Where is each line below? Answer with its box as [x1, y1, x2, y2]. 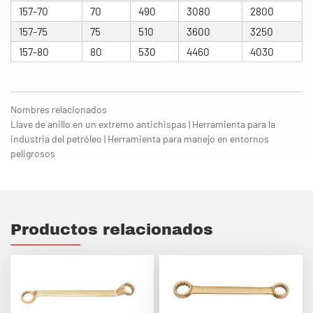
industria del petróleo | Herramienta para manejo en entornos [10, 133, 269, 145]
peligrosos [10, 147, 55, 160]
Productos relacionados [10, 221, 213, 239]
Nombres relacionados [10, 103, 107, 116]
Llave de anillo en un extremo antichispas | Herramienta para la [10, 118, 275, 131]
